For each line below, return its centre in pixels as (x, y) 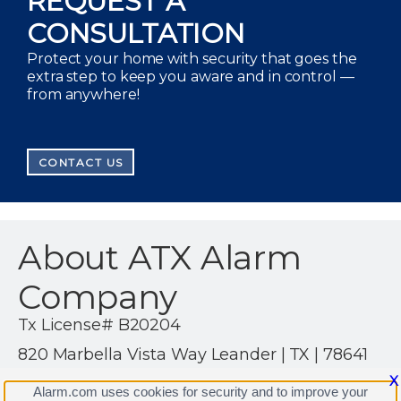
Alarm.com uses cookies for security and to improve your (200, 392)
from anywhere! (83, 94)
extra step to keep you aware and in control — (191, 77)
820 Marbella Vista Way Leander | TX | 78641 (193, 354)
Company (98, 297)
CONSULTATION (136, 34)
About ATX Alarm (160, 257)
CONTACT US (81, 162)
